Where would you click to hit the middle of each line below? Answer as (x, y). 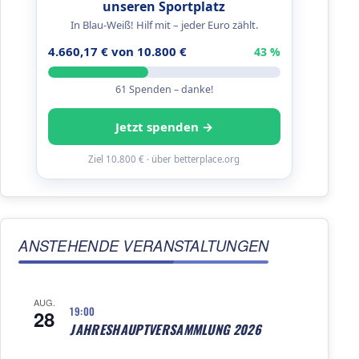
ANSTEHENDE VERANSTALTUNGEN (144, 246)
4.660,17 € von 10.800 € (117, 52)
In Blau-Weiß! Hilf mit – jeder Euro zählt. (164, 25)
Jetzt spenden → (164, 127)
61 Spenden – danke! (164, 90)
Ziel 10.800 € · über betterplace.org (164, 159)
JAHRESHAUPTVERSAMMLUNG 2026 (166, 330)
